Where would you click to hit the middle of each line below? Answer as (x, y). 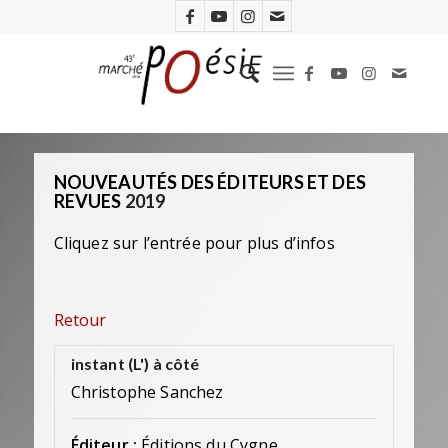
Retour (79, 319)
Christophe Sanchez (147, 392)
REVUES (87, 201)
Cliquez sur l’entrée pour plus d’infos (194, 243)
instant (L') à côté (135, 364)
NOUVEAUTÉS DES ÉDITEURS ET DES (209, 182)
